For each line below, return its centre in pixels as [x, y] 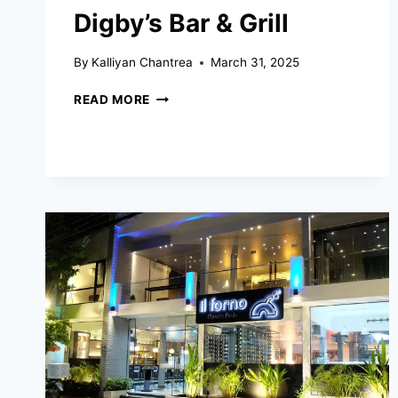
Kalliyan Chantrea [143, 63]
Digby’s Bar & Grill [181, 23]
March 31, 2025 [255, 63]
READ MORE [112, 100]
